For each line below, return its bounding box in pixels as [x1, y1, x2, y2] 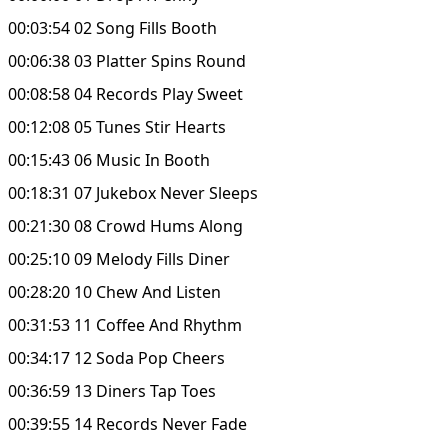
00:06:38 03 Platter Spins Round [8, 49, 246, 72]
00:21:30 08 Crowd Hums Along [8, 214, 243, 237]
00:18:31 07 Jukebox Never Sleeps [8, 181, 258, 204]
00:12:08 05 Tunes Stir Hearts [8, 115, 226, 138]
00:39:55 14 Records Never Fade [8, 412, 247, 435]
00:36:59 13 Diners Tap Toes [8, 379, 216, 402]
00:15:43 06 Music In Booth [8, 148, 210, 171]
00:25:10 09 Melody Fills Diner [8, 247, 230, 270]
